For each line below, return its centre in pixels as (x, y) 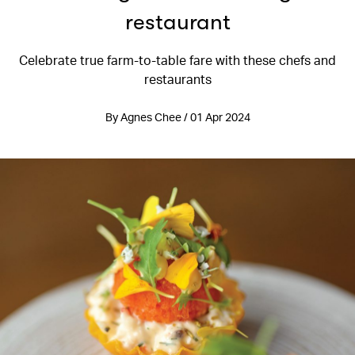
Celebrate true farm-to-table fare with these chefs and (177, 60)
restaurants (177, 79)
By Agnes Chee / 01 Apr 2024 (177, 117)
